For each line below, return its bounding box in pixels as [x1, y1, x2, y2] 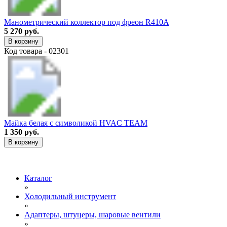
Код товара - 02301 [4, 46, 69, 55]
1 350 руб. [4, 127, 39, 136]
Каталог [24, 173, 52, 182]
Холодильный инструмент [24, 192, 116, 201]
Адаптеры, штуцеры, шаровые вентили [24, 210, 161, 219]
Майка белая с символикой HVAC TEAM [4, 118, 147, 127]
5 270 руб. [4, 26, 39, 35]
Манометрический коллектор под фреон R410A [4, 17, 169, 26]
